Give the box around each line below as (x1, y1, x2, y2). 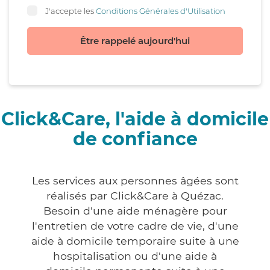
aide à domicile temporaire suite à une (31, 234, 239, 248)
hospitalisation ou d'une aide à (53, 250, 217, 263)
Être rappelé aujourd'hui (80, 35, 190, 47)
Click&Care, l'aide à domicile (1, 108, 269, 131)
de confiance (72, 128, 198, 151)
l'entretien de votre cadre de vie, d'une (31, 219, 239, 233)
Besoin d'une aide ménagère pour (43, 204, 227, 218)
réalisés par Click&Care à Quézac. (46, 189, 224, 202)
